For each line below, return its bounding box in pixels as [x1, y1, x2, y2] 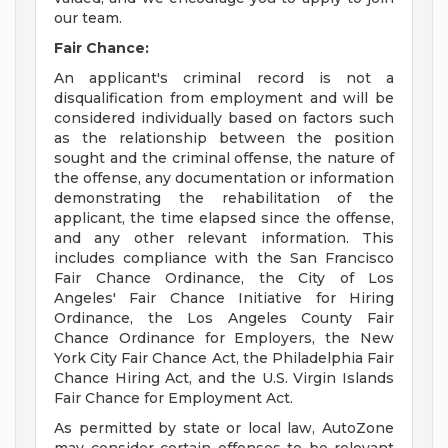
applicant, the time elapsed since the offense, [54, 209, 394, 228]
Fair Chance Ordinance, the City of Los [54, 269, 394, 288]
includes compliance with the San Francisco [54, 249, 394, 268]
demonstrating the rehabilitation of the [54, 189, 394, 208]
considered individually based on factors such [54, 109, 394, 128]
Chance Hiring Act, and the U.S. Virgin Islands [54, 369, 394, 388]
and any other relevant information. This [54, 229, 394, 248]
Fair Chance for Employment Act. [54, 389, 293, 408]
